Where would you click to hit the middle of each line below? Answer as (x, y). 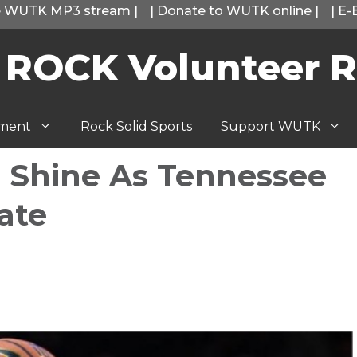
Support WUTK (271, 126)
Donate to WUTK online (234, 11)
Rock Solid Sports (136, 126)
